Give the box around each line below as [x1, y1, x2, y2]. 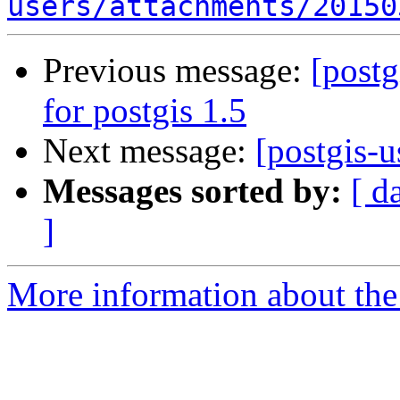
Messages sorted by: [43, 171, 342, 211]
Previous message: [43, 51, 311, 90]
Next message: [43, 131, 255, 171]
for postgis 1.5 [43, 91, 246, 130]
